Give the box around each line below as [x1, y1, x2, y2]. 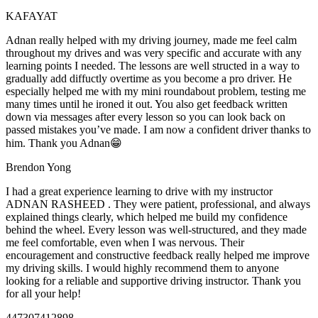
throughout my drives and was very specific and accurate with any [6, 46, 302, 59]
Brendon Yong [6, 160, 71, 173]
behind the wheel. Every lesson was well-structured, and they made [6, 223, 307, 236]
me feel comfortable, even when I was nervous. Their [6, 236, 244, 248]
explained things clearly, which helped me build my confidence [6, 210, 287, 223]
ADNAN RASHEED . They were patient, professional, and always [6, 197, 310, 210]
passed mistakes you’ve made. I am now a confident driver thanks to [6, 123, 311, 136]
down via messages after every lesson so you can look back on [6, 110, 285, 123]
